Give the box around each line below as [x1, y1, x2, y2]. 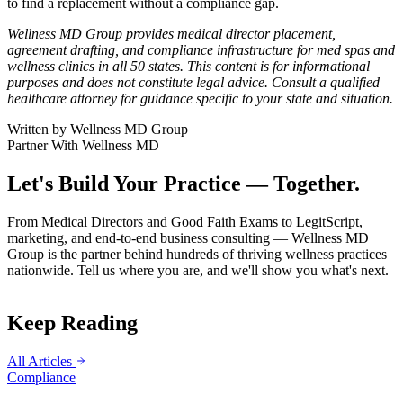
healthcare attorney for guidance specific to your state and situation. [7, 91, 393, 107]
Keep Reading [7, 311, 138, 335]
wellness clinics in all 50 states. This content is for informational [7, 58, 370, 75]
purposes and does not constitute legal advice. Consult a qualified [7, 75, 380, 91]
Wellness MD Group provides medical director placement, [7, 26, 336, 42]
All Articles [7, 353, 76, 369]
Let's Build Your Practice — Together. [7, 172, 360, 196]
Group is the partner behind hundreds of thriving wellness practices [7, 246, 387, 263]
